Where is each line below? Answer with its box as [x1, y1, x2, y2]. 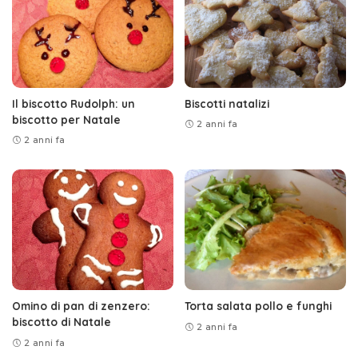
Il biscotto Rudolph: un [12, 96, 135, 110]
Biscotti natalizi [185, 96, 269, 110]
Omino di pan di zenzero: [12, 299, 150, 313]
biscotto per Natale [12, 112, 121, 126]
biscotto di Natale [12, 315, 111, 329]
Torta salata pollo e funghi [185, 299, 332, 313]
